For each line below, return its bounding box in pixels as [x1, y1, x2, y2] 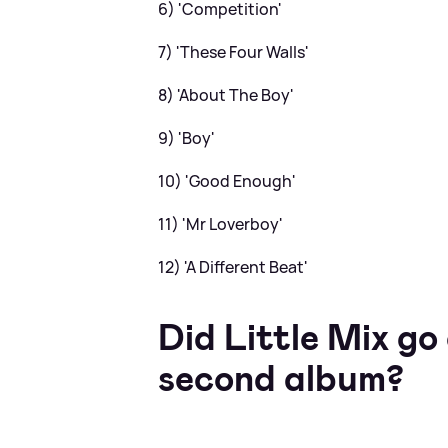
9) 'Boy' [158, 126, 216, 149]
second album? [158, 354, 405, 402]
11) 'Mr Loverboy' [158, 212, 284, 235]
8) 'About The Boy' [158, 83, 295, 106]
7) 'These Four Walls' [158, 40, 310, 63]
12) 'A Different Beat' [158, 255, 309, 278]
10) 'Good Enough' [158, 169, 297, 192]
